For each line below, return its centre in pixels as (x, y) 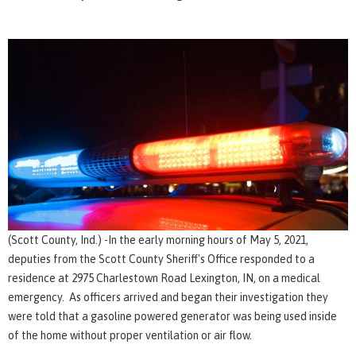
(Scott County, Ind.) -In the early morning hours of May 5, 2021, (158, 240)
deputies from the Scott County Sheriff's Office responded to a (161, 259)
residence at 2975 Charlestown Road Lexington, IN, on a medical (164, 278)
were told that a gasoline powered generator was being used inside (172, 316)
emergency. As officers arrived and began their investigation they (168, 297)
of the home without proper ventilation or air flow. (131, 335)
